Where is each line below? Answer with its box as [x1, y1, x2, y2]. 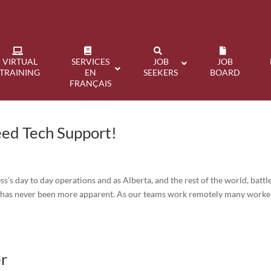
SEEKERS [143, 67, 178, 77]
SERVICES [71, 56, 109, 67]
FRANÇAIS [69, 78, 111, 88]
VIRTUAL [2, 56, 38, 67]
